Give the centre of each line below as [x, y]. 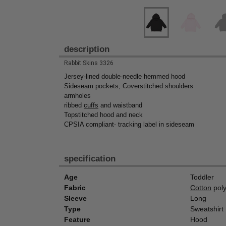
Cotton [201, 188]
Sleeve [75, 199]
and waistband [120, 105]
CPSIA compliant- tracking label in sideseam [129, 125]
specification [90, 159]
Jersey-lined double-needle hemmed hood [125, 77]
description [87, 49]
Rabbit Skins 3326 [89, 63]
